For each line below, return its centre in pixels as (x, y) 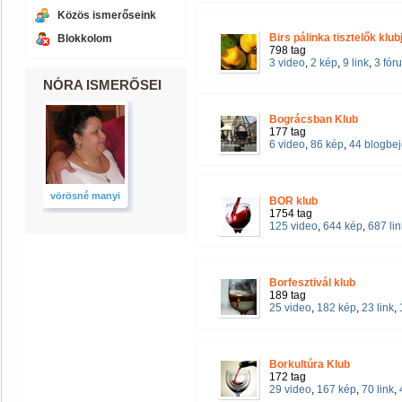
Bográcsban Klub (314, 119)
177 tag (288, 132)
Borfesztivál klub (312, 283)
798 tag (288, 50)
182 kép (336, 308)
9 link (356, 63)
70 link (378, 389)
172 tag (288, 377)
